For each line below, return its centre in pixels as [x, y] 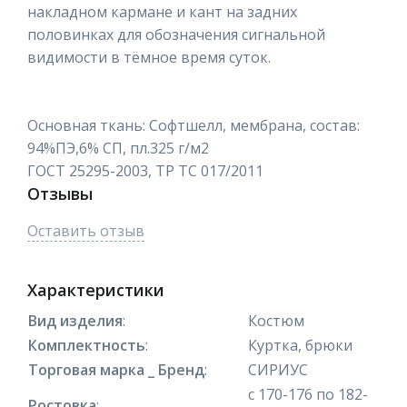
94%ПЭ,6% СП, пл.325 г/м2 [118, 148]
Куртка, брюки [300, 345]
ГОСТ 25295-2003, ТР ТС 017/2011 [145, 170]
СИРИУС [278, 369]
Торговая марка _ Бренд [116, 369]
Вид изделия [75, 320]
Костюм [276, 320]
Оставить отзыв [86, 230]
